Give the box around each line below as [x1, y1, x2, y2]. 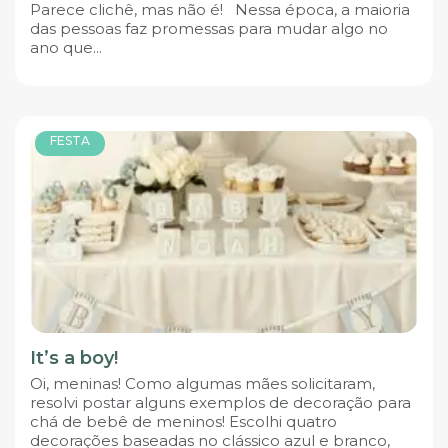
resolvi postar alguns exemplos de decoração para [30, 392, 411, 412]
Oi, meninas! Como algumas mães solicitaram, [30, 373, 375, 393]
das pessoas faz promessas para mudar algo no [30, 18, 388, 38]
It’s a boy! [30, 346, 118, 369]
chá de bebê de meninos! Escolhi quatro [30, 411, 337, 431]
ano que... [30, 37, 102, 57]
